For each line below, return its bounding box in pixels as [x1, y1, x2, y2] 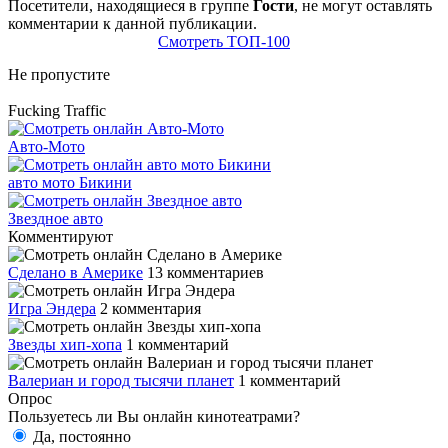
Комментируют [8, 227, 113, 245]
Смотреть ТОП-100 [158, 32, 290, 50]
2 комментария [96, 299, 201, 317]
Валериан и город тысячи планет [8, 371, 234, 389]
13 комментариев [143, 263, 264, 281]
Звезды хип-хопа [8, 335, 122, 353]
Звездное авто [8, 209, 103, 227]
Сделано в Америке [8, 263, 143, 281]
